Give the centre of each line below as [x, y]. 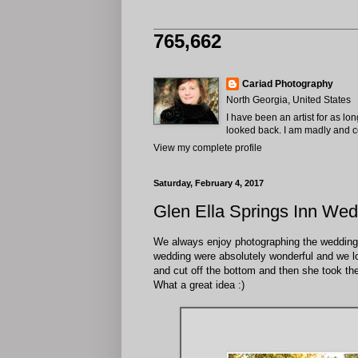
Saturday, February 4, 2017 [209, 183]
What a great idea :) [199, 284]
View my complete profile [208, 148]
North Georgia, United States [288, 100]
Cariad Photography [288, 84]
